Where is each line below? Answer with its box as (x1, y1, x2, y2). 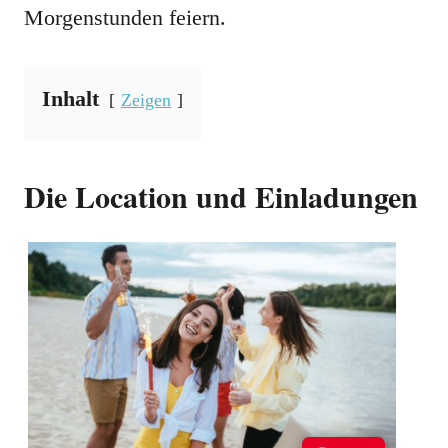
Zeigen (121, 90, 171, 111)
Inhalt (42, 86, 99, 112)
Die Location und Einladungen (24, 174, 418, 219)
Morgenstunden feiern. (24, 5, 226, 31)
